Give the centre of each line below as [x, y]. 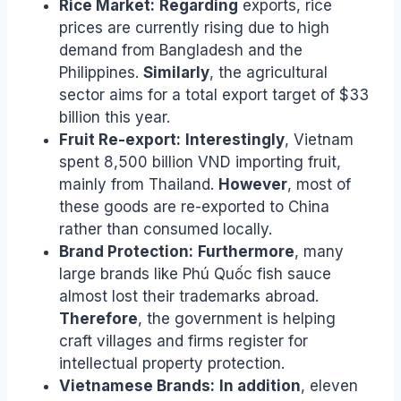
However [253, 184]
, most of [319, 184]
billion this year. [115, 117]
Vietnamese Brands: [137, 385]
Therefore [98, 318]
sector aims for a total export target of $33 [214, 94]
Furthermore [246, 251]
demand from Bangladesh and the [181, 50]
